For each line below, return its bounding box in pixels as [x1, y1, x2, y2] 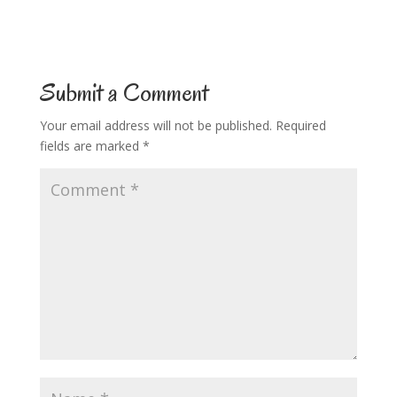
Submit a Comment [39, 75, 208, 111]
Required [275, 117, 326, 135]
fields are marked [39, 137, 143, 155]
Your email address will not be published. [39, 117, 272, 135]
